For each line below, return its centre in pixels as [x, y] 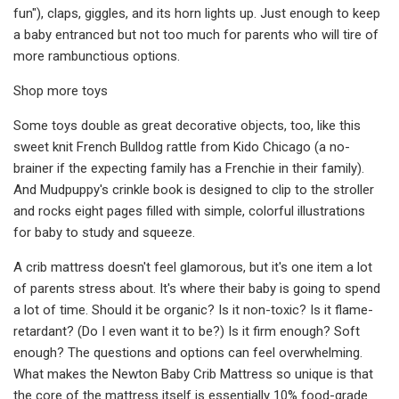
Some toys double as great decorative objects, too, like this [187, 125]
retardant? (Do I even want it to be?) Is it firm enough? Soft [187, 331]
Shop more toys [61, 90]
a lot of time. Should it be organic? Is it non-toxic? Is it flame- [193, 309]
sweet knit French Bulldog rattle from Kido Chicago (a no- [182, 147]
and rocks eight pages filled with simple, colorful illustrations [189, 211]
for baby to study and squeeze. [104, 232]
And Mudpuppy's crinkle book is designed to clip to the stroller [194, 189]
